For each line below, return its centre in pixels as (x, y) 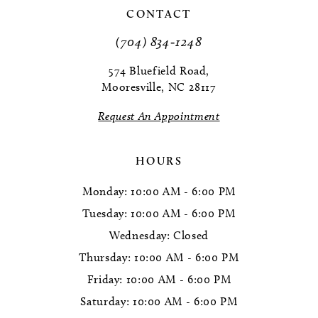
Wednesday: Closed (159, 235)
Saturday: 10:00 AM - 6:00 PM (159, 301)
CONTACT (159, 14)
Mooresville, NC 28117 (159, 87)
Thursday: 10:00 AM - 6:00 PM (159, 257)
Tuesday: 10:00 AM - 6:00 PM (159, 213)
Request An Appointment (159, 116)
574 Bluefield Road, (159, 70)
